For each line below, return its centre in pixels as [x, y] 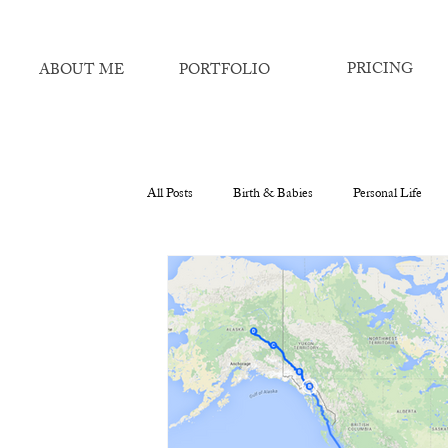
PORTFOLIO [224, 70]
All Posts [170, 194]
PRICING [379, 69]
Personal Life [387, 194]
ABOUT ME [81, 70]
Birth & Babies [273, 194]
